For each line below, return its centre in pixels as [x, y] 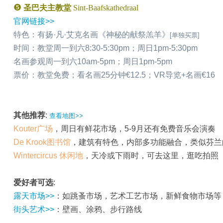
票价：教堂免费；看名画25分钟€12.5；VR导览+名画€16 [114, 75]
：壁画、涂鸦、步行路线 [98, 209]
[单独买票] [185, 35]
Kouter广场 [33, 129]
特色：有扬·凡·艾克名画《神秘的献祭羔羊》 [92, 35]
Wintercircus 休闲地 [48, 156]
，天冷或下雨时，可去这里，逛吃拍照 [151, 156]
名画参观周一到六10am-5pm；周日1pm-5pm [93, 61]
